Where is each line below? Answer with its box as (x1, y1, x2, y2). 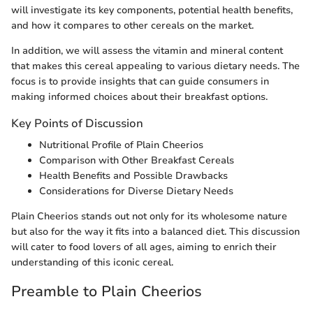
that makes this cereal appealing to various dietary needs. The (11, 59, 300, 73)
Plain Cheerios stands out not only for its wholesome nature (11, 209, 287, 223)
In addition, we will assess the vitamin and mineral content (11, 43, 283, 57)
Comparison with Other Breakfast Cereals (39, 153, 234, 167)
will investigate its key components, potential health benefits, (11, 3, 293, 17)
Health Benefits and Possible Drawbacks (39, 168, 228, 182)
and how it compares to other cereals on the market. (11, 18, 254, 32)
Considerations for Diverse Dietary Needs (39, 184, 233, 198)
